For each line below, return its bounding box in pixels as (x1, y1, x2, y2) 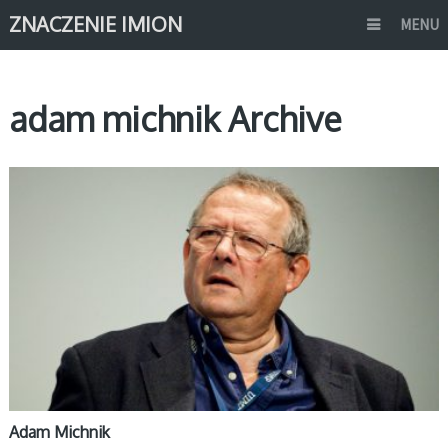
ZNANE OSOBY (18, 173, 98, 190)
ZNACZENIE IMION (8, 11, 182, 37)
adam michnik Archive (8, 97, 341, 140)
